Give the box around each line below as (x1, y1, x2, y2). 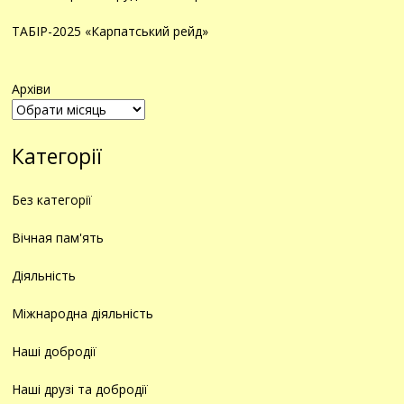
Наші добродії (12, 343, 97, 361)
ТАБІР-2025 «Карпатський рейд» (12, 23, 209, 41)
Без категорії (12, 191, 93, 209)
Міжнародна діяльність (12, 305, 154, 323)
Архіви (12, 80, 51, 98)
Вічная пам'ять (12, 229, 105, 247)
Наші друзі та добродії (12, 381, 149, 399)
